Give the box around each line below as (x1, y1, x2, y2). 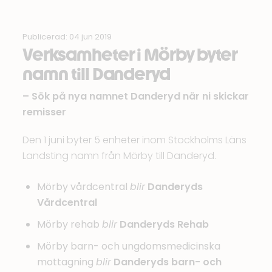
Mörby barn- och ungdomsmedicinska (37, 239, 221, 253)
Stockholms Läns (168, 133, 247, 147)
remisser (22, 105, 67, 119)
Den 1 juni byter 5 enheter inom (22, 133, 169, 147)
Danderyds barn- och (114, 255, 222, 269)
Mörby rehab (37, 217, 103, 231)
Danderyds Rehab (120, 217, 209, 231)
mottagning (37, 255, 97, 269)
